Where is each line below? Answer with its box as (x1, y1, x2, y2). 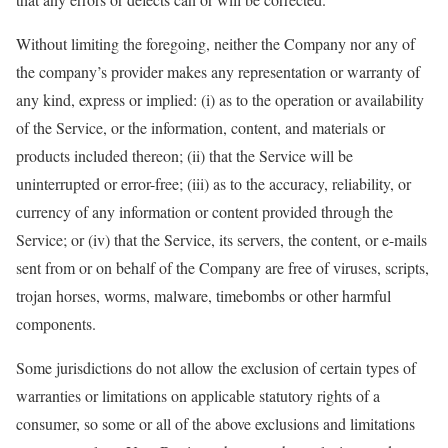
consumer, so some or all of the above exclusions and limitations (16, 413, 415, 435)
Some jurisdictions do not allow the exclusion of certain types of (16, 357, 416, 379)
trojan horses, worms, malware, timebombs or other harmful (16, 285, 391, 307)
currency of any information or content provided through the (16, 201, 393, 223)
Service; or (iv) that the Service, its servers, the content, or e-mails (16, 229, 427, 251)
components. (16, 313, 96, 335)
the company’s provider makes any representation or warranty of (16, 61, 420, 83)
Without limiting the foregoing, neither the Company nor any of (16, 33, 415, 55)
